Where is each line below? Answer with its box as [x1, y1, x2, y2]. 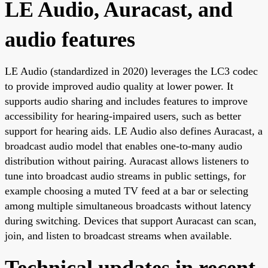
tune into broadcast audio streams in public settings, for [5, 169, 246, 182]
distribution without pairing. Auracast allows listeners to [5, 154, 249, 167]
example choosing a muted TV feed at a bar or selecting [5, 184, 248, 197]
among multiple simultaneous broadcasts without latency [5, 199, 251, 212]
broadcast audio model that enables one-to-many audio [5, 139, 242, 152]
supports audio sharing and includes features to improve [5, 95, 248, 107]
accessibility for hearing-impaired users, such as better [5, 109, 241, 122]
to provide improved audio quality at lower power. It [5, 80, 233, 92]
